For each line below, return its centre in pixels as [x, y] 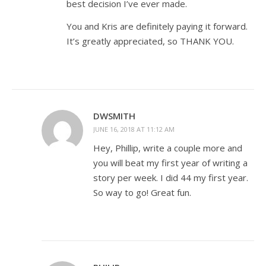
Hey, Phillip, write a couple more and [168, 148]
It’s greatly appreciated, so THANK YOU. [150, 41]
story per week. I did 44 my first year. [171, 178]
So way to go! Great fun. [142, 192]
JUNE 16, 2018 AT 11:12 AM [134, 129]
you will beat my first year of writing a [170, 163]
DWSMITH [114, 116]
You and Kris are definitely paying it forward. [157, 26]
